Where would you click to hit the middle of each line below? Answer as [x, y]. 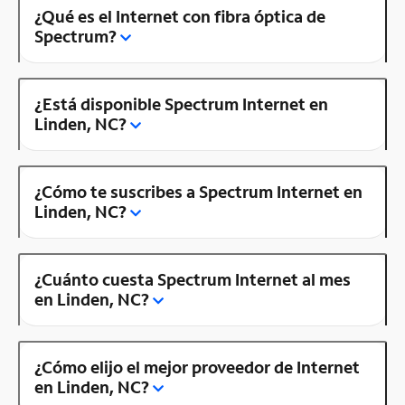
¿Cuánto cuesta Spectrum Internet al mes [193, 279]
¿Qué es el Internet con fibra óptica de [180, 16]
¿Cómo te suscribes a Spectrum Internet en [198, 191]
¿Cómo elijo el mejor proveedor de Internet [197, 367]
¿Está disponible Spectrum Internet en [181, 104]
